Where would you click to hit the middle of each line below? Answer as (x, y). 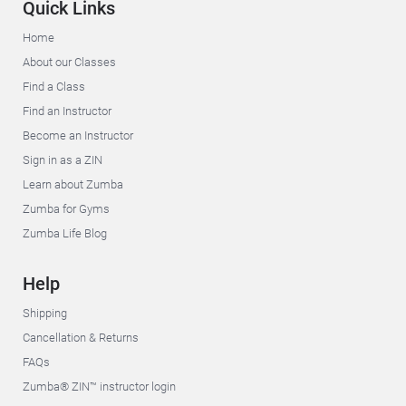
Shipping (45, 313)
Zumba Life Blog (65, 233)
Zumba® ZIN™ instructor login (99, 387)
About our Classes (69, 62)
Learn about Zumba (73, 184)
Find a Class (54, 87)
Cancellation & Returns (81, 338)
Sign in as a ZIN (63, 160)
